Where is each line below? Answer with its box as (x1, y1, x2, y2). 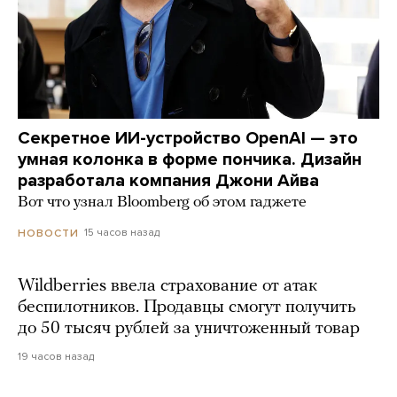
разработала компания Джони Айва (18, 170, 319, 192)
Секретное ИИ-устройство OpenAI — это (18, 128, 358, 150)
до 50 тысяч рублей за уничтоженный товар (18, 319, 360, 338)
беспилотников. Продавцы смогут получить (18, 298, 356, 316)
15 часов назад (84, 226, 160, 239)
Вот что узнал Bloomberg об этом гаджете (18, 194, 307, 212)
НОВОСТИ (18, 226, 79, 239)
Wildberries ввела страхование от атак (18, 276, 317, 295)
